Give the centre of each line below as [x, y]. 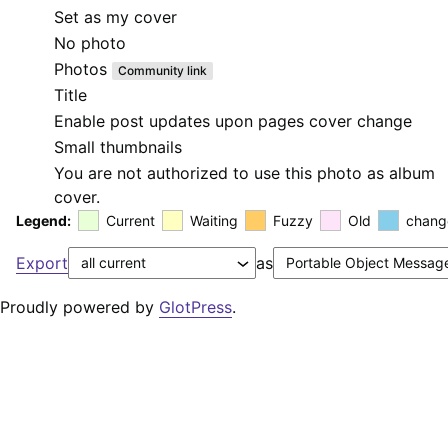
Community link [162, 71]
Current [130, 221]
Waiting [214, 221]
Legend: [43, 221]
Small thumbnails [118, 147]
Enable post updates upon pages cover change [233, 121]
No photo [90, 43]
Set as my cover [115, 17]
